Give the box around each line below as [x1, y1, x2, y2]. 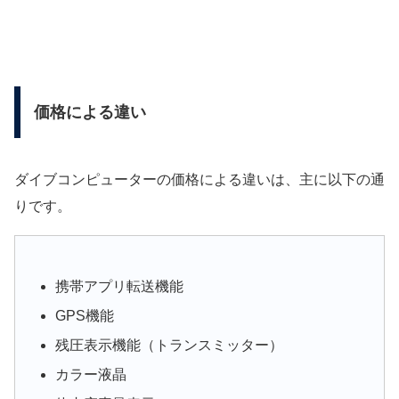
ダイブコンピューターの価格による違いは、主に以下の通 [14, 171, 385, 187]
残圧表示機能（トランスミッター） [55, 337, 284, 353]
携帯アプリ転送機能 [55, 278, 184, 294]
